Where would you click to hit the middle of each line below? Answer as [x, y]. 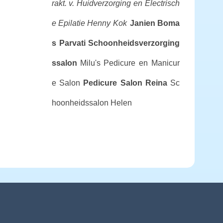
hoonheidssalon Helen [92, 103]
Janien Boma [155, 23]
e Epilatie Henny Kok [89, 23]
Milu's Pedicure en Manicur [130, 63]
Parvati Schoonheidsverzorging [119, 43]
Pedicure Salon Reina [125, 83]
